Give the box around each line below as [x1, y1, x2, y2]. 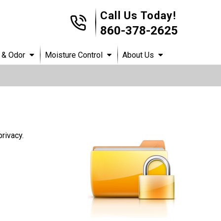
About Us [122, 50, 154, 60]
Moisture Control [45, 50, 103, 60]
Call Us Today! [100, 9, 176, 22]
